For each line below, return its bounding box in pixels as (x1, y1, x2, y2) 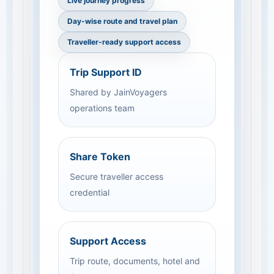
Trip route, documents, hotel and (70, 256, 200, 266)
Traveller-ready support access (67, 37, 181, 46)
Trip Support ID (70, 66, 142, 78)
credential (70, 187, 109, 198)
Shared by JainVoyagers (70, 87, 167, 97)
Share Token (70, 150, 130, 163)
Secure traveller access (70, 171, 163, 182)
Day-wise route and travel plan (67, 17, 177, 26)
